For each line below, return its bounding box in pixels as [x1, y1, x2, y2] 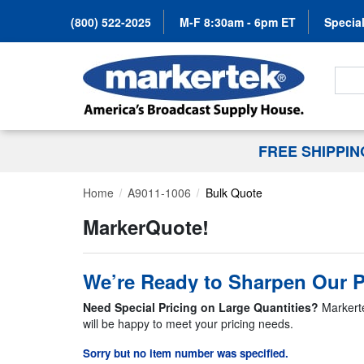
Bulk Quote [205, 184, 262, 201]
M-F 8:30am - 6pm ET [180, 14, 296, 30]
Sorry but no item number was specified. [83, 345, 288, 362]
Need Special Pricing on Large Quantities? [83, 299, 322, 316]
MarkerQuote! [83, 213, 209, 241]
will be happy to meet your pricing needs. [83, 315, 293, 332]
